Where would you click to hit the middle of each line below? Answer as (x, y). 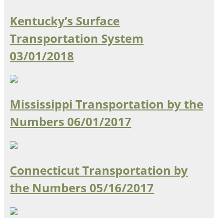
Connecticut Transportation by (99, 170)
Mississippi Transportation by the (107, 104)
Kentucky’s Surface (65, 20)
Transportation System (77, 38)
